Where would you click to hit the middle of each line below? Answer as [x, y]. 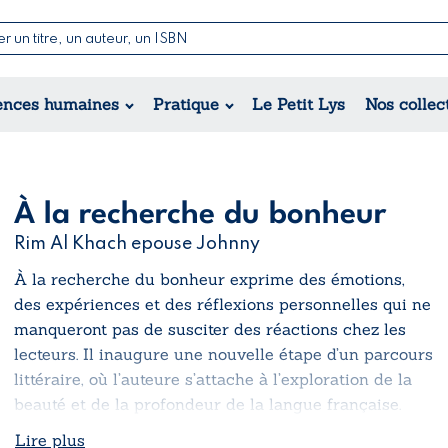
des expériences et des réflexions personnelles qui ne [222, 303]
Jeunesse [160, 93]
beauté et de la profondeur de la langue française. [207, 403]
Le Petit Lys [299, 103]
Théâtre [310, 106]
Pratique [185, 103]
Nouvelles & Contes [353, 56]
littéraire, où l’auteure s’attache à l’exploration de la [213, 378]
